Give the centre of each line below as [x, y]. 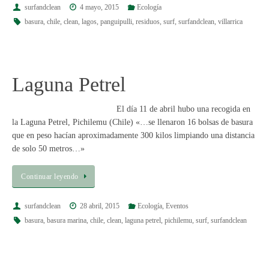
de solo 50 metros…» [48, 148]
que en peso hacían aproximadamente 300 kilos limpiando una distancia [133, 135]
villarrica [230, 22]
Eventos [177, 206]
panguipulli [116, 22]
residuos [147, 22]
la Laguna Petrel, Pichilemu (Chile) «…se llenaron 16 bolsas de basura [132, 122]
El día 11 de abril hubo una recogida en [183, 109]
